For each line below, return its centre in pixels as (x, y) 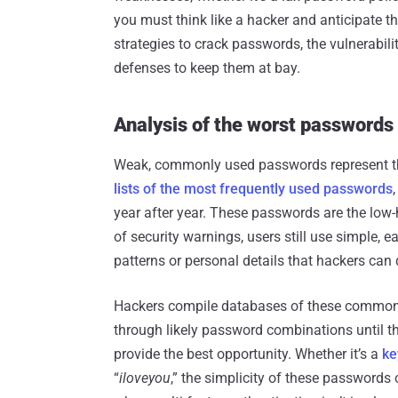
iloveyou (145, 378)
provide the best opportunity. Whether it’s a (248, 354)
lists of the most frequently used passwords (253, 189)
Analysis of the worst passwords (254, 125)
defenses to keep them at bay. (207, 68)
